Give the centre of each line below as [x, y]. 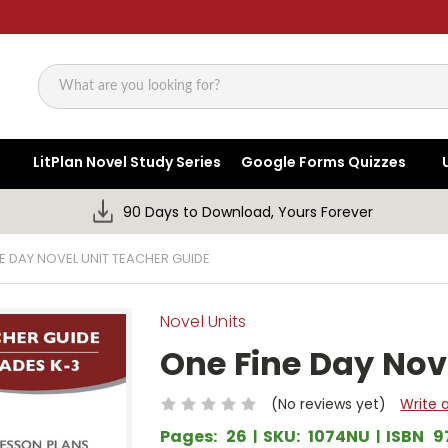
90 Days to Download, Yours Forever [248, 212]
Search [63, 96]
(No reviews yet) [328, 403]
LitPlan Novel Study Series [127, 162]
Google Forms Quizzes [324, 162]
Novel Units [203, 322]
